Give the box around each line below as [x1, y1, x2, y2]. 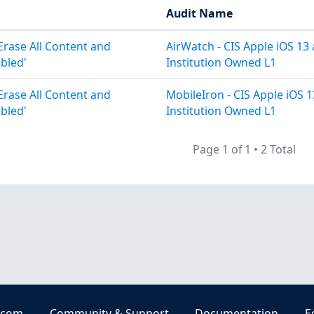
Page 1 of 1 [192, 141, 251, 157]
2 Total [260, 141, 296, 157]
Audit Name [165, 5, 233, 21]
